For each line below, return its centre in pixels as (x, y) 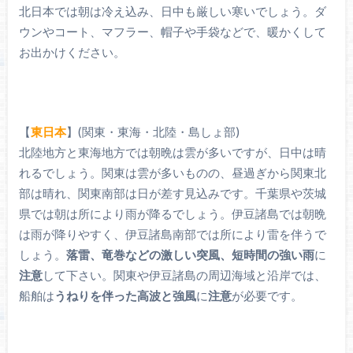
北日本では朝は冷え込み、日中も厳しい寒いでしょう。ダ (172, 11)
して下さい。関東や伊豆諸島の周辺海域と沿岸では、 (184, 275)
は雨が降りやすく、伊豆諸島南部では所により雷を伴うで (172, 234)
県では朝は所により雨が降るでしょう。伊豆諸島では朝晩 (172, 213)
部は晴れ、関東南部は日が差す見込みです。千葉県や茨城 (172, 193)
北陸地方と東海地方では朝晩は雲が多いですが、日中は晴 (172, 152)
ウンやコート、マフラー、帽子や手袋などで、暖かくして (172, 31)
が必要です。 (267, 295)
